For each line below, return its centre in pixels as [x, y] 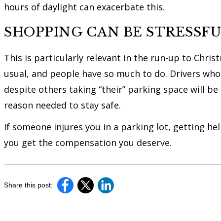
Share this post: [28, 185]
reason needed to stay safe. [62, 105]
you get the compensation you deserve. [88, 142]
